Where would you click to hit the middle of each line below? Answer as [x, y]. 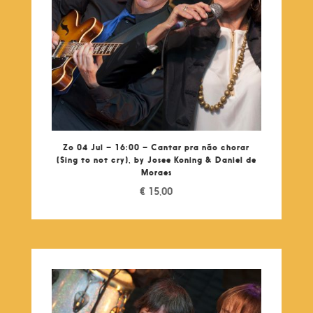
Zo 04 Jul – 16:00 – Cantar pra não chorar [156, 147]
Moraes [156, 173]
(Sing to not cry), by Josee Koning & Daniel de [156, 160]
